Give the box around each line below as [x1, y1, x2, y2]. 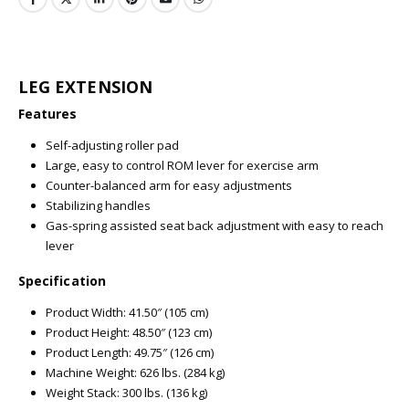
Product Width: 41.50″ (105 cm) [45, 303, 208, 320]
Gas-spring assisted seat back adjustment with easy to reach [45, 216, 383, 234]
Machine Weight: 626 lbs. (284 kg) [45, 363, 225, 381]
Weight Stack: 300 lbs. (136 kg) [45, 383, 207, 401]
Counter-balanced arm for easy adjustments [45, 176, 292, 194]
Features [18, 104, 78, 122]
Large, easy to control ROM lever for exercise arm [45, 156, 319, 173]
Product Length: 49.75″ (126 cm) [45, 343, 214, 361]
